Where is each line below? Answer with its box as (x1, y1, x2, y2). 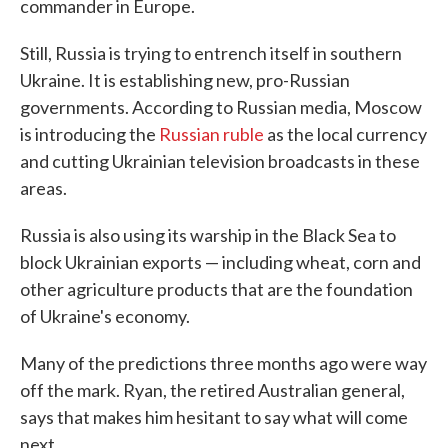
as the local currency (264, 122, 427, 145)
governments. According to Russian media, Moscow (20, 95, 422, 118)
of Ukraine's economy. (20, 304, 190, 327)
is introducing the (20, 122, 159, 145)
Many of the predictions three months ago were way (20, 351, 427, 374)
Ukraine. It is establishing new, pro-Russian (20, 68, 350, 91)
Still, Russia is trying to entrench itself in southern (20, 41, 402, 64)
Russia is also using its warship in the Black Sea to (20, 223, 396, 246)
